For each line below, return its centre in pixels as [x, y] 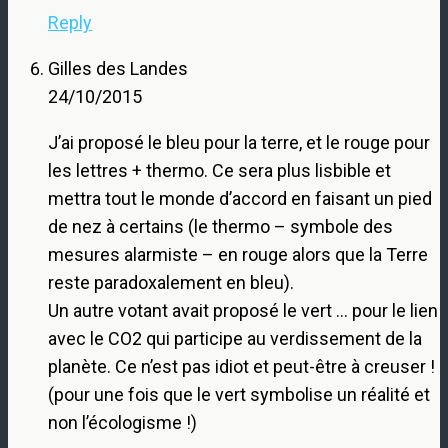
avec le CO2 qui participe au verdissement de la [235, 338]
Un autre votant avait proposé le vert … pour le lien [243, 310]
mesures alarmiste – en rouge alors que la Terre [238, 254]
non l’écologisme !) [122, 422]
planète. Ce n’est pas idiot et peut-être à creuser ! [241, 366]
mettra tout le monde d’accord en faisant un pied [240, 198]
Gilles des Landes [118, 68]
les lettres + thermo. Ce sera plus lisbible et [219, 170]
